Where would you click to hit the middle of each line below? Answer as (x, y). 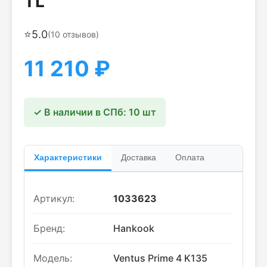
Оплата (190, 157)
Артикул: (54, 198)
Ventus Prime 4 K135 (160, 258)
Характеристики (68, 157)
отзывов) (80, 34)
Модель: (53, 258)
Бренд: (49, 228)
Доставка (139, 157)
